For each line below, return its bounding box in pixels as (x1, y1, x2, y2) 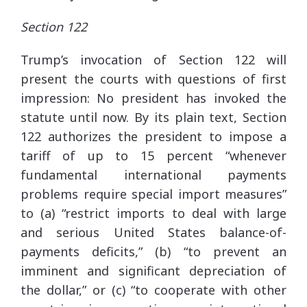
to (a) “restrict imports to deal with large (21, 204, 286, 221)
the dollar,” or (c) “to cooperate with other (21, 281, 286, 298)
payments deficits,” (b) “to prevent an (21, 243, 286, 260)
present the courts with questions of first (21, 70, 286, 87)
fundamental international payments (21, 166, 286, 183)
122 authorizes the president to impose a (21, 127, 286, 145)
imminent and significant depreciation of (21, 262, 286, 279)
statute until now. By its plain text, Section (21, 108, 286, 125)
